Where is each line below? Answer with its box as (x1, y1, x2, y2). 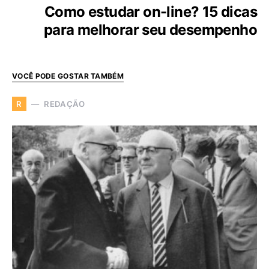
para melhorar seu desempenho (43, 21, 257, 39)
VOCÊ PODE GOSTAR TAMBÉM (12, 71, 124, 81)
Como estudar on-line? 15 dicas (44, 3, 257, 21)
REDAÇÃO (44, 98, 85, 109)
